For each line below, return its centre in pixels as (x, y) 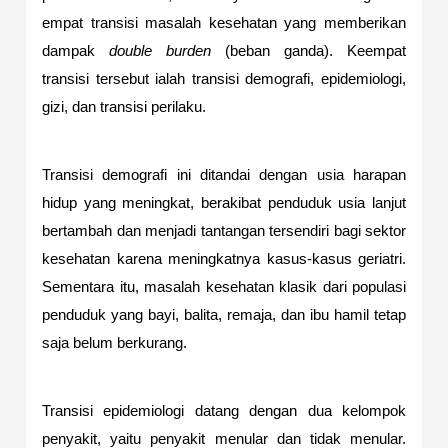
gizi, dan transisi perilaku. (126, 106)
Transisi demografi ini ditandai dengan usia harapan (224, 174)
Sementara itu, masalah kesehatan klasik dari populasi (224, 286)
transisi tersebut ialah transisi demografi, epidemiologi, (224, 78)
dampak (75, 50)
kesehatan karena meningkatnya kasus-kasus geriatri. (224, 258)
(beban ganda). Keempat (308, 50)
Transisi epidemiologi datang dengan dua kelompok (224, 410)
